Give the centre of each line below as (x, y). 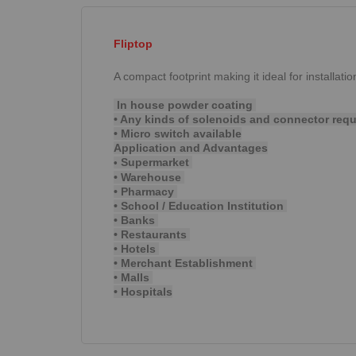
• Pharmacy (145, 192)
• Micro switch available (178, 133)
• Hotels (136, 249)
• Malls (133, 277)
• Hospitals (143, 292)
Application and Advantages (191, 148)
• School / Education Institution (200, 206)
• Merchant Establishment (185, 263)
